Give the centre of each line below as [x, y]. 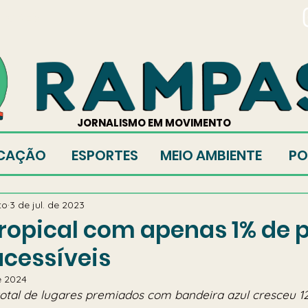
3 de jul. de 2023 [47, 205]
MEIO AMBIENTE [211, 155]
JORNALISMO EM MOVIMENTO [154, 123]
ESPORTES [104, 155]
